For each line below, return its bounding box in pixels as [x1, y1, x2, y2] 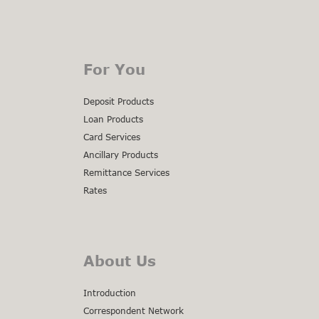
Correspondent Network [83, 305, 184, 316]
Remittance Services [83, 167, 169, 178]
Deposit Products [83, 95, 154, 107]
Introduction [83, 287, 136, 298]
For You [83, 60, 145, 78]
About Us [83, 251, 156, 269]
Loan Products [83, 113, 143, 125]
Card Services [83, 131, 140, 142]
